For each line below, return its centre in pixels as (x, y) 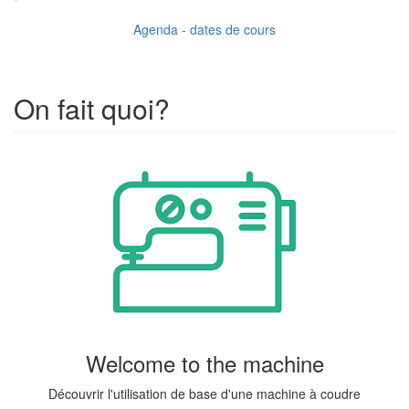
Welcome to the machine (204, 362)
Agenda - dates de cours (204, 29)
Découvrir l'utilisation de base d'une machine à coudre (204, 393)
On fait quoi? (92, 108)
